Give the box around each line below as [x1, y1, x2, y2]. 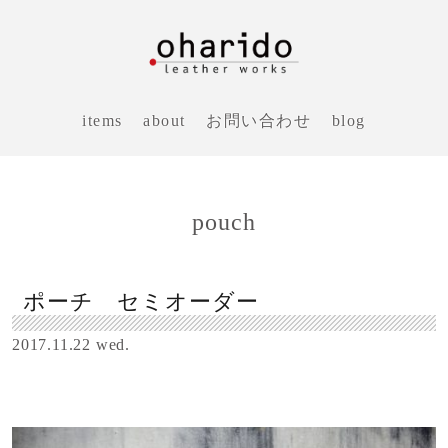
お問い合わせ [205, 111, 312, 129]
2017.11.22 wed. [12, 335, 130, 353]
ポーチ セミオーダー [22, 289, 260, 314]
